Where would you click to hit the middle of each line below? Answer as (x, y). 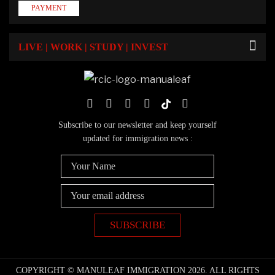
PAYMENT (49, 8)
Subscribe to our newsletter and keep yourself (137, 125)
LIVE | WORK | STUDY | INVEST (93, 47)
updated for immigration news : (137, 138)
